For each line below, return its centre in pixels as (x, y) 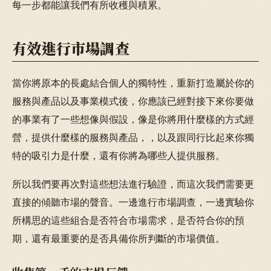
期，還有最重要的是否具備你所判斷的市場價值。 (119, 238)
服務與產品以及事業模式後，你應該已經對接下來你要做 (133, 101)
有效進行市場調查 (71, 48)
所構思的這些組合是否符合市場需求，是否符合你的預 (128, 220)
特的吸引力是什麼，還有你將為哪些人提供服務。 (119, 156)
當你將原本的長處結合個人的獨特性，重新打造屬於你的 (133, 83)
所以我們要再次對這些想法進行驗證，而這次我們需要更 (133, 184)
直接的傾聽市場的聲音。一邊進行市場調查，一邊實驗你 (133, 202)
